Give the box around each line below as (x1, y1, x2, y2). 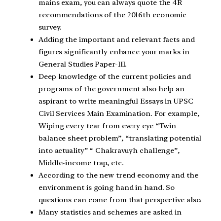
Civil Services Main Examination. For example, (38, 109, 199, 118)
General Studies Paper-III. (38, 60, 127, 69)
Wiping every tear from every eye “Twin (38, 121, 177, 131)
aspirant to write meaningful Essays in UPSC (38, 97, 193, 106)
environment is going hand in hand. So (38, 183, 175, 192)
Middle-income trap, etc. (38, 158, 124, 168)
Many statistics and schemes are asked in (38, 208, 182, 217)
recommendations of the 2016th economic (38, 10, 187, 20)
